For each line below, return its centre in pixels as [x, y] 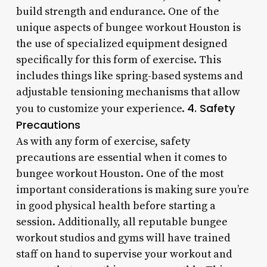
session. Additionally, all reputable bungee [122, 222]
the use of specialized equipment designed [121, 44]
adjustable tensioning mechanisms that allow [128, 92]
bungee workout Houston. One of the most [119, 173]
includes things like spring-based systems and [129, 76]
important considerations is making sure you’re [132, 190]
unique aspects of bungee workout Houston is [128, 27]
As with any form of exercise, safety [103, 141]
